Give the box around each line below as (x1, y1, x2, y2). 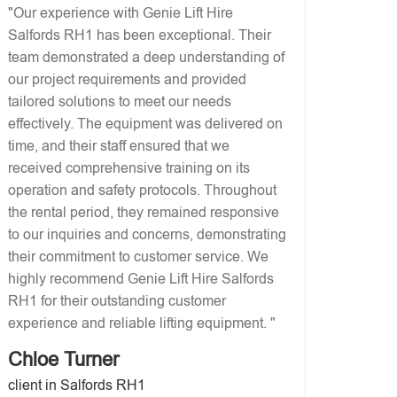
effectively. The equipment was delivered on (8, 116, 283, 131)
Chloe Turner (8, 348, 119, 370)
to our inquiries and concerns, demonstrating (8, 227, 286, 242)
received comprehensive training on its (8, 160, 250, 175)
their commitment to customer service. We (8, 249, 269, 264)
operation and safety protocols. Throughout (8, 183, 276, 198)
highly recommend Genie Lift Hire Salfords (8, 271, 274, 286)
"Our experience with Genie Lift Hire (8, 5, 233, 20)
